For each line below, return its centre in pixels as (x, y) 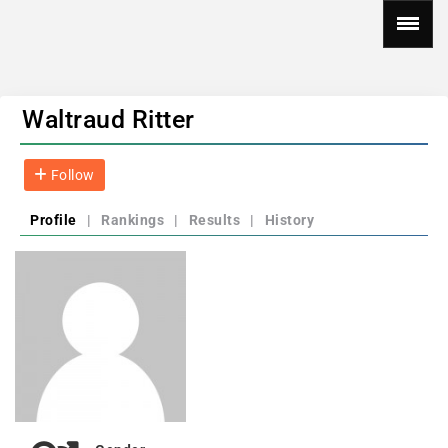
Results (214, 220)
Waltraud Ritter (108, 119)
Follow (71, 175)
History (289, 220)
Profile (53, 220)
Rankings (132, 220)
